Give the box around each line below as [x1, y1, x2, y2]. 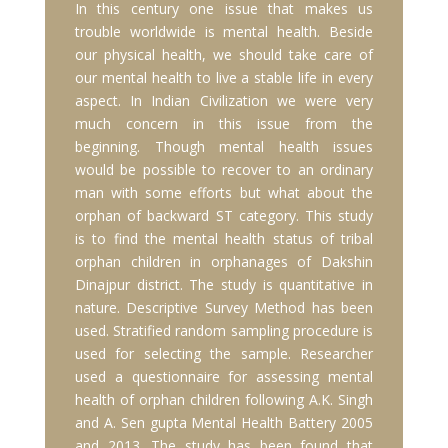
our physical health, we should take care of [75, 45, 373, 65]
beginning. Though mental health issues [75, 137, 373, 157]
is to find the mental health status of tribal [75, 229, 373, 249]
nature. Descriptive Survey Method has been [75, 298, 373, 318]
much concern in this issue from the [75, 114, 373, 134]
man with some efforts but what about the [75, 183, 373, 203]
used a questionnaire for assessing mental [75, 367, 373, 387]
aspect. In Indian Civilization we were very [75, 91, 373, 111]
